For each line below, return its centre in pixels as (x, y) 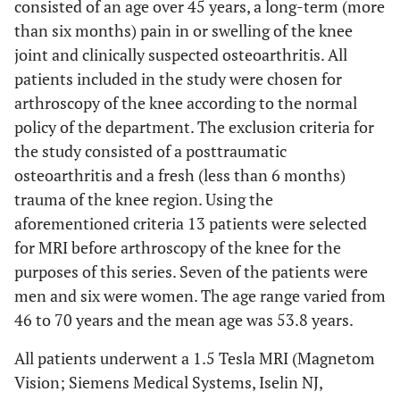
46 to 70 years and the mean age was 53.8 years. (184, 320)
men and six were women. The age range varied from (200, 296)
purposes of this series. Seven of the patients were (191, 271)
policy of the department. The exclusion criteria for (194, 127)
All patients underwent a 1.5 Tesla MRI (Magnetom (195, 358)
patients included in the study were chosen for (178, 79)
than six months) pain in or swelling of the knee (183, 30)
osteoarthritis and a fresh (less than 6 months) (180, 175)
